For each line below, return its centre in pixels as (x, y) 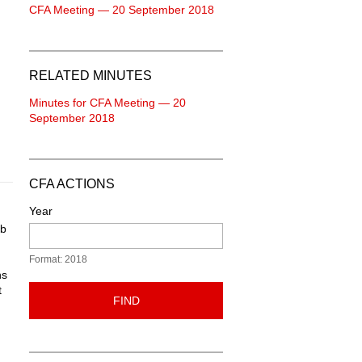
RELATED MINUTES (90, 76)
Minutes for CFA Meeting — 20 (107, 103)
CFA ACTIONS (72, 184)
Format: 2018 (58, 259)
